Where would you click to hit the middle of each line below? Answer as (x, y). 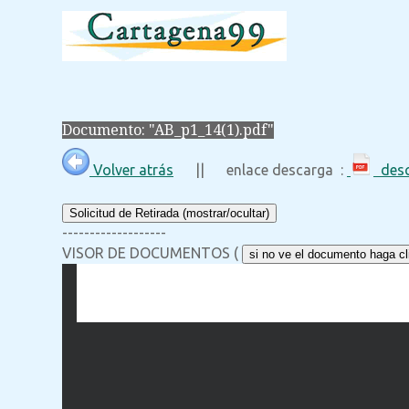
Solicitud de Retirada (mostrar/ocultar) (169, 214)
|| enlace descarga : (260, 170)
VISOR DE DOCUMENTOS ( (152, 253)
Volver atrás (131, 170)
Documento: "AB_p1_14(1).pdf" (168, 131)
